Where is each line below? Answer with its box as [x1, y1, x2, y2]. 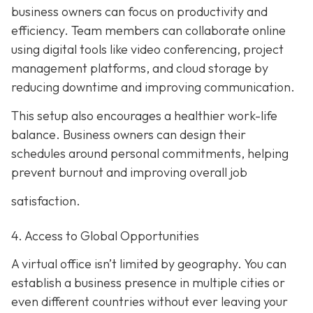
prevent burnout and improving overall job [11, 164, 247, 181]
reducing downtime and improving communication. [11, 78, 295, 95]
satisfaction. [11, 193, 80, 210]
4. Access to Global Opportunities [11, 228, 199, 245]
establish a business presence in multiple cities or [11, 274, 285, 291]
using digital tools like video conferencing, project [11, 41, 284, 57]
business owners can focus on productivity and [11, 3, 268, 20]
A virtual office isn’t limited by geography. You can [11, 255, 286, 272]
